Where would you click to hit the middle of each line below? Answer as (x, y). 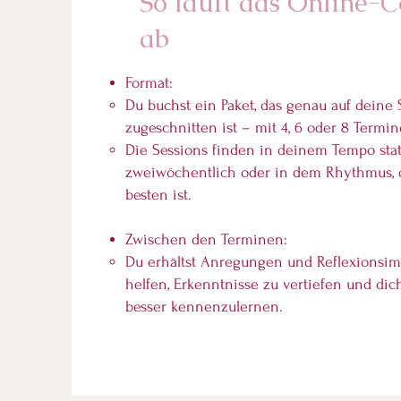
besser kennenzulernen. (204, 307)
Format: (149, 83)
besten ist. (158, 195)
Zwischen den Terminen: (206, 239)
